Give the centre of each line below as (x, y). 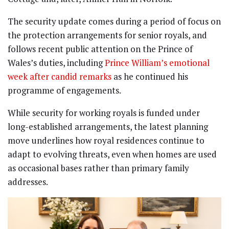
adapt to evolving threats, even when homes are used (112, 154)
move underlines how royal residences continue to (106, 141)
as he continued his (150, 77)
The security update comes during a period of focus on (114, 21)
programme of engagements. (64, 90)
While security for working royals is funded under (104, 113)
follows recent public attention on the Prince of (100, 49)
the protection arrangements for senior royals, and (107, 35)
